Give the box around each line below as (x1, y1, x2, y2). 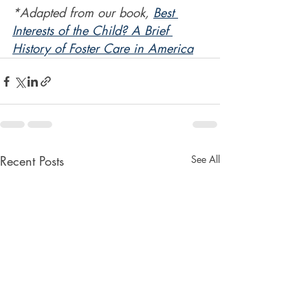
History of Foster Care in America (12, 40, 193, 56)
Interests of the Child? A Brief (12, 22, 173, 38)
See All (191, 153, 220, 166)
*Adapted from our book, (12, 4, 153, 21)
